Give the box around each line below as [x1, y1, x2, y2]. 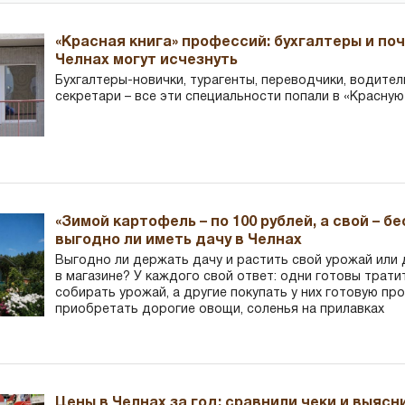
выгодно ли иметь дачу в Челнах [55, 233, 303, 247]
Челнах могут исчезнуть [55, 53, 239, 67]
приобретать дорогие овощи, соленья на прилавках [55, 303, 385, 316]
